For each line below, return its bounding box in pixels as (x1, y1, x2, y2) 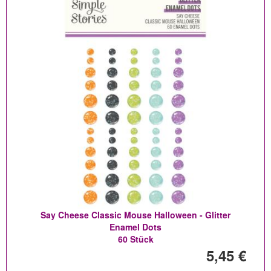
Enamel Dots (109, 221, 162, 233)
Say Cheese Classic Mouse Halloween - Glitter (41, 209, 230, 221)
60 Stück (117, 233, 154, 245)
